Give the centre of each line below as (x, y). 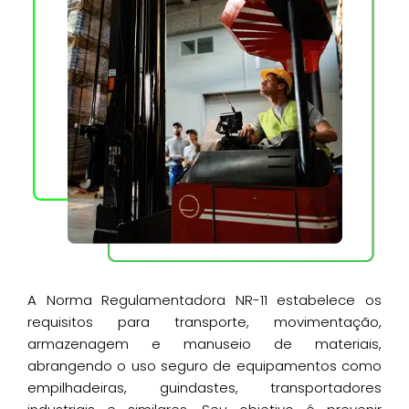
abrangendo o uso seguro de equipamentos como (204, 366)
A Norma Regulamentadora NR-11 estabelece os (204, 300)
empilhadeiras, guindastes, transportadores (204, 388)
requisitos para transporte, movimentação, (204, 322)
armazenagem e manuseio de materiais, (204, 344)
